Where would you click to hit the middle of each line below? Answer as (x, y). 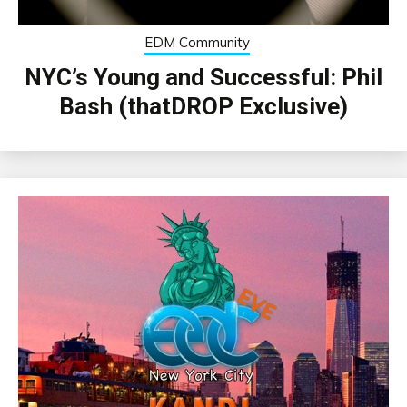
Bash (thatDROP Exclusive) (203, 106)
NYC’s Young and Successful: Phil (203, 77)
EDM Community (197, 42)
